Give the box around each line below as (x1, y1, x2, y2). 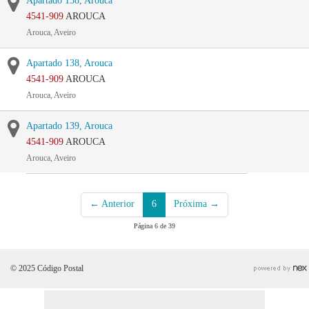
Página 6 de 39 (134, 222, 175, 230)
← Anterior (90, 199, 134, 209)
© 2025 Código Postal (10, 263, 83, 273)
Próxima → (174, 199, 219, 209)
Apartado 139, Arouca (26, 121, 112, 131)
